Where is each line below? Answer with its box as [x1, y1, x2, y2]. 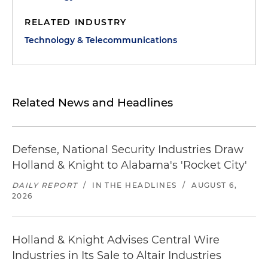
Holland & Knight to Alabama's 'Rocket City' [12, 159, 247, 172]
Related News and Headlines [12, 96, 173, 109]
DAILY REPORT [12, 181, 78, 190]
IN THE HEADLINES [92, 181, 177, 190]
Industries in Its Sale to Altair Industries [12, 249, 221, 262]
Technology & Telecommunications [25, 35, 177, 45]
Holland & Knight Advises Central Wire [12, 233, 220, 246]
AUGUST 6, [191, 181, 237, 190]
